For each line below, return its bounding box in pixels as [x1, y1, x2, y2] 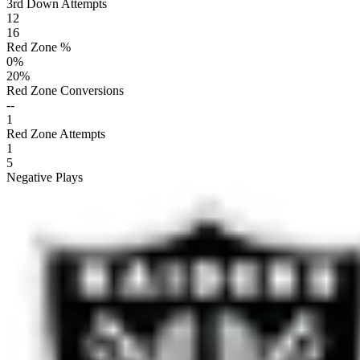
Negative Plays [6, 170, 83, 184]
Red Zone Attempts [6, 126, 105, 141]
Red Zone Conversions [6, 83, 124, 97]
